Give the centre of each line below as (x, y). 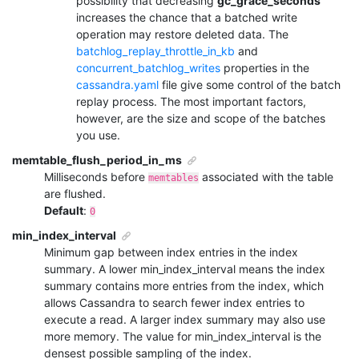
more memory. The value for (119, 336)
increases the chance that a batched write (187, 17)
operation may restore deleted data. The (182, 34)
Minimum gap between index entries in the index (171, 252)
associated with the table (266, 176)
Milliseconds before (96, 176)
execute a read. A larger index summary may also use (185, 319)
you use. (98, 135)
